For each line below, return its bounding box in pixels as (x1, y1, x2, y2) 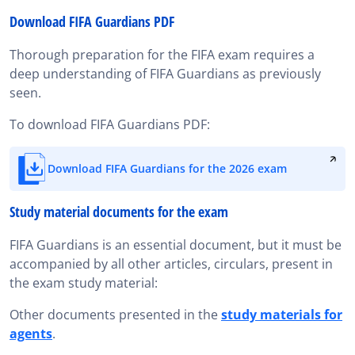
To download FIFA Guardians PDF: (10, 116, 210, 133)
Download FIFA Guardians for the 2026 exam (48, 161, 287, 176)
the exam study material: (10, 274, 158, 292)
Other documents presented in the (10, 306, 221, 323)
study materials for (221, 306, 342, 323)
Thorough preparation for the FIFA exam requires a (10, 46, 315, 63)
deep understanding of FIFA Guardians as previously (10, 65, 321, 82)
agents (10, 325, 52, 342)
